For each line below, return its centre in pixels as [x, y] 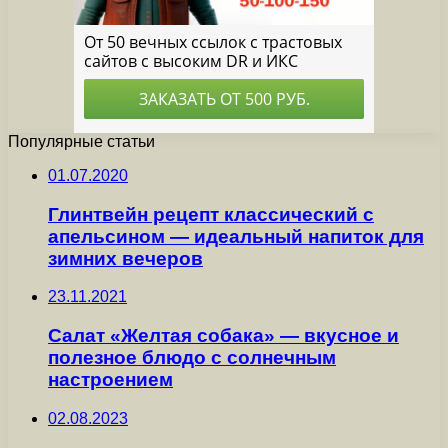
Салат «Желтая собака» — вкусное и [223, 336]
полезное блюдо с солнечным [192, 358]
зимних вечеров [125, 258]
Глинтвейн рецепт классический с [211, 214]
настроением [110, 380]
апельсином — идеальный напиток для [236, 236]
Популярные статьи [81, 141]
